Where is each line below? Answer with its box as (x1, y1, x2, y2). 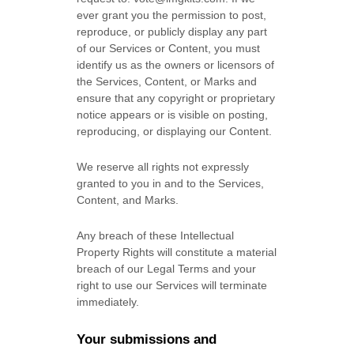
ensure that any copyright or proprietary (77, 92, 276, 104)
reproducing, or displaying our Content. (77, 125, 273, 137)
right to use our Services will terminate (77, 279, 268, 292)
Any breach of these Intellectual (77, 229, 235, 242)
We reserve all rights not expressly (77, 160, 250, 173)
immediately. (77, 296, 140, 308)
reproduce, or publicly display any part (77, 25, 268, 38)
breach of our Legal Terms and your (77, 262, 257, 275)
